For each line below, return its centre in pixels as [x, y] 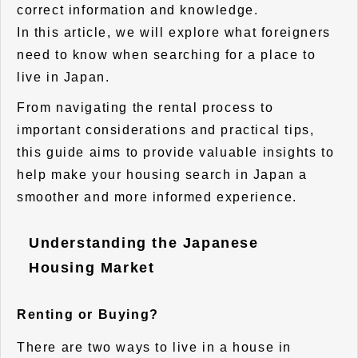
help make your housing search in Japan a [163, 174]
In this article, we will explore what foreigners [174, 32]
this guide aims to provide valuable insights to [176, 152]
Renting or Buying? [88, 314]
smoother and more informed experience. [157, 197]
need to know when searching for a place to [167, 54]
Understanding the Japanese [144, 243]
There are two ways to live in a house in [155, 348]
